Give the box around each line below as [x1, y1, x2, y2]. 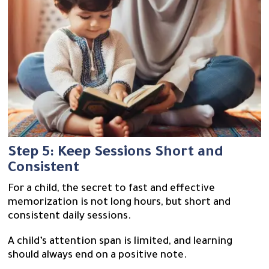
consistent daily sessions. [8, 211, 134, 223]
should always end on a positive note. [8, 250, 187, 262]
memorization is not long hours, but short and [8, 198, 231, 210]
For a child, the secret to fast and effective [8, 184, 216, 196]
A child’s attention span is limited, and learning [8, 237, 233, 249]
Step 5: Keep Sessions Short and [8, 145, 224, 162]
